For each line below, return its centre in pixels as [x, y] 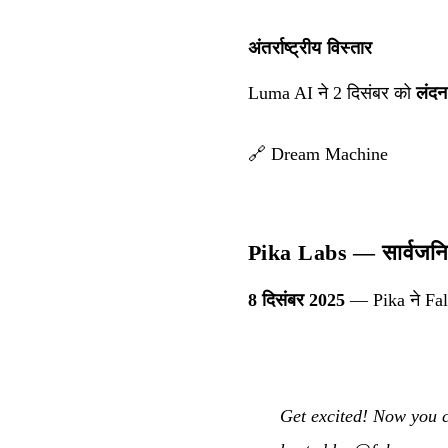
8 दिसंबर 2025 [296, 299]
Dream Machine [329, 153]
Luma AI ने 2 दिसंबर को [332, 92]
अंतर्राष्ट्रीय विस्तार [310, 47]
